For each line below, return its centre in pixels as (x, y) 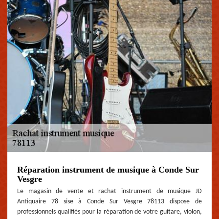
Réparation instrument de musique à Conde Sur (108, 170)
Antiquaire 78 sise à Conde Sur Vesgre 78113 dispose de (109, 202)
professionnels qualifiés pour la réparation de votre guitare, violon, (109, 212)
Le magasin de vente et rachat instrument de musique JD (109, 192)
